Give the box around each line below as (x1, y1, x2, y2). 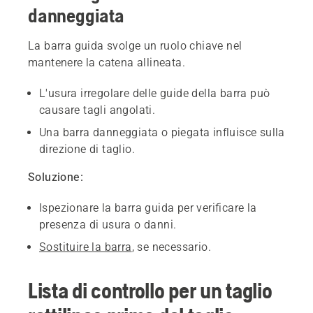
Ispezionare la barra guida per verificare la (39, 201, 257, 214)
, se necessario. (131, 240, 212, 254)
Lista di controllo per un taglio (28, 277, 272, 303)
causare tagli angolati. (39, 103, 156, 117)
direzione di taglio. (39, 142, 136, 156)
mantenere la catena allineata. (28, 55, 185, 69)
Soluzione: (28, 170, 83, 184)
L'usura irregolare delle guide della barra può (39, 86, 270, 100)
